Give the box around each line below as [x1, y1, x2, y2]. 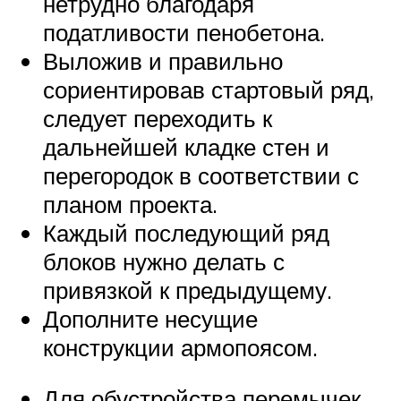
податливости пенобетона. [43, 17, 325, 47]
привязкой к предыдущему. [43, 275, 332, 304]
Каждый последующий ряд [43, 218, 329, 247]
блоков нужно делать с [43, 246, 285, 276]
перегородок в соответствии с [43, 160, 359, 190]
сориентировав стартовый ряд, [43, 74, 374, 104]
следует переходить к [43, 103, 272, 132]
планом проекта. [43, 189, 218, 218]
